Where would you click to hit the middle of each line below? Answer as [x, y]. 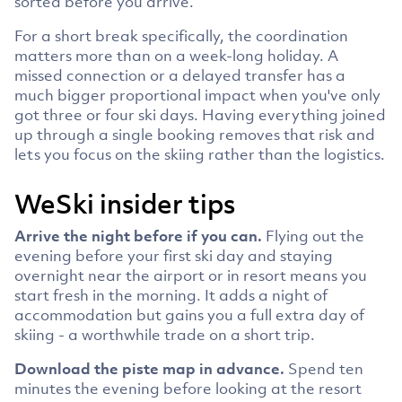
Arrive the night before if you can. [140, 236]
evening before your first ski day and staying [174, 255]
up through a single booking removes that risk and [195, 134]
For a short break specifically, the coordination [181, 35]
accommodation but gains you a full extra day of [189, 315]
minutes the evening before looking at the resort [188, 388]
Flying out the [315, 236]
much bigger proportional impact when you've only [197, 95]
